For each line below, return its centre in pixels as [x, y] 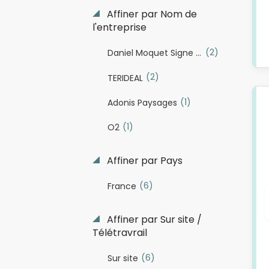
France [122, 186]
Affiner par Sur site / [153, 219]
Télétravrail [119, 232]
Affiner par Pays [143, 160]
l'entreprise [119, 28]
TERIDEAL [125, 78]
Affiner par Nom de [150, 14]
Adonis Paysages [142, 102]
